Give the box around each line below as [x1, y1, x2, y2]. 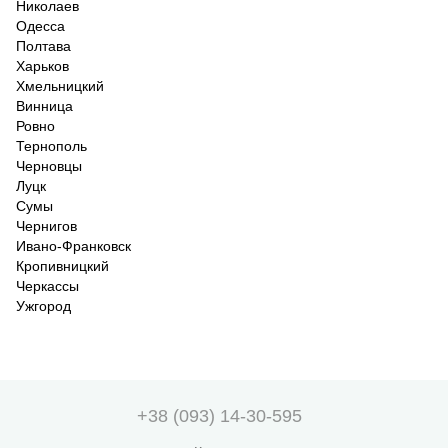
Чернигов [16, 218, 77, 235]
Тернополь [16, 138, 87, 155]
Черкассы [16, 278, 79, 295]
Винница [16, 98, 73, 115]
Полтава [16, 38, 71, 55]
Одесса [16, 18, 65, 35]
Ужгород [16, 298, 71, 315]
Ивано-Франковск [16, 238, 131, 255]
